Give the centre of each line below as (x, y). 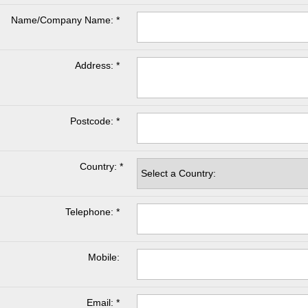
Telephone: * (92, 211)
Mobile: (104, 257)
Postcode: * (95, 121)
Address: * (97, 65)
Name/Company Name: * (65, 20)
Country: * (101, 166)
